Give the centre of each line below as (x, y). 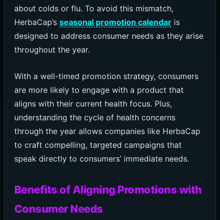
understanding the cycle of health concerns (95, 117)
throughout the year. (52, 50)
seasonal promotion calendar (115, 22)
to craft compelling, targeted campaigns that (98, 145)
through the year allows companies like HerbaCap (107, 131)
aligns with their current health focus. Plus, (93, 103)
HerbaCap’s (37, 22)
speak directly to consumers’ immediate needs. (101, 158)
